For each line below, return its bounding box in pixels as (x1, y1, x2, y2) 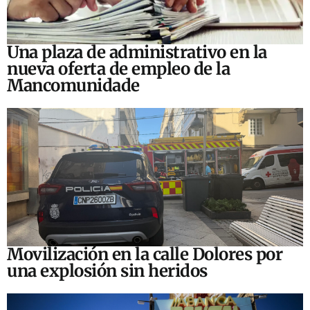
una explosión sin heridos (7, 260, 208, 282)
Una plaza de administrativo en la (7, 42, 267, 64)
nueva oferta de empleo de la (7, 58, 230, 80)
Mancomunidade (7, 75, 140, 97)
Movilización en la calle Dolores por (7, 244, 282, 266)
